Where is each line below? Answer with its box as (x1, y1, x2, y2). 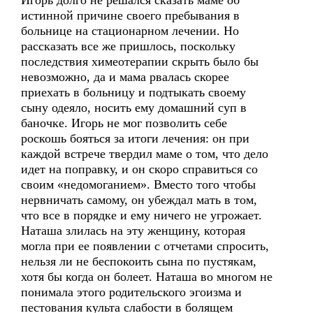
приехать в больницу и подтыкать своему (21, 85, 246, 99)
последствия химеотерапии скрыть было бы (21, 54, 259, 68)
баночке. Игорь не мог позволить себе (21, 116, 227, 130)
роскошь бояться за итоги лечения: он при (21, 131, 249, 145)
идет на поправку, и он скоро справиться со (21, 162, 258, 176)
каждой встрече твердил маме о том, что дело (21, 147, 268, 161)
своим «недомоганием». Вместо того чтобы (21, 177, 256, 191)
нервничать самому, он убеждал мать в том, (21, 193, 257, 207)
